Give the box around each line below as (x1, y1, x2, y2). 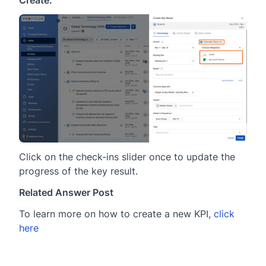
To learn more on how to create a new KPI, (19, 208, 214, 220)
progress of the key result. (19, 165, 138, 177)
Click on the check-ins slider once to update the (19, 151, 235, 163)
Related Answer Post (19, 186, 113, 198)
